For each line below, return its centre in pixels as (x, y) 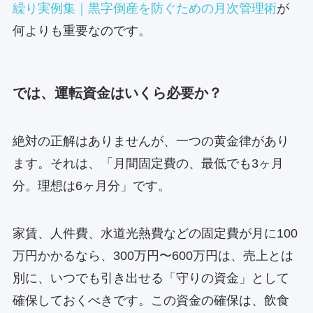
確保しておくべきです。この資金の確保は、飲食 (151, 300)
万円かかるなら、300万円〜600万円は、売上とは (153, 255)
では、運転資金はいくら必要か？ (117, 93)
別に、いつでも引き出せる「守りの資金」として (151, 278)
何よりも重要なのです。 (81, 31)
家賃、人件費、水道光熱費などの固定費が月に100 (155, 233)
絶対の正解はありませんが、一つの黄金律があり (151, 141)
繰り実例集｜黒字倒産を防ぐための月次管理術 (144, 9)
